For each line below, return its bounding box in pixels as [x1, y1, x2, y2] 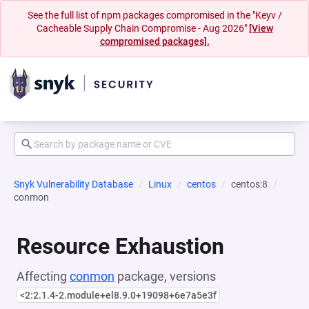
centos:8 [231, 179, 268, 190]
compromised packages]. [99, 36, 210, 47]
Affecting [17, 269, 70, 283]
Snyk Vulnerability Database [14, 179, 133, 190]
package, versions [114, 269, 216, 283]
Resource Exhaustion [17, 233, 224, 259]
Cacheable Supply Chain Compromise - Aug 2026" [36, 23, 249, 34]
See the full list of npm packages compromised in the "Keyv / [27, 10, 282, 21]
